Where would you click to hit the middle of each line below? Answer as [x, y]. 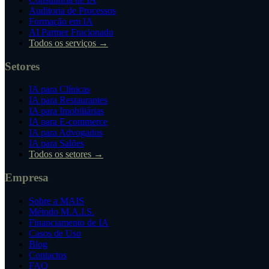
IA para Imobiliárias [66, 111]
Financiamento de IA [69, 222]
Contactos [48, 255]
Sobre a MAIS [56, 201]
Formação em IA [61, 22]
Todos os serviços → [68, 43]
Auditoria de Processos [72, 11]
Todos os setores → [66, 154]
